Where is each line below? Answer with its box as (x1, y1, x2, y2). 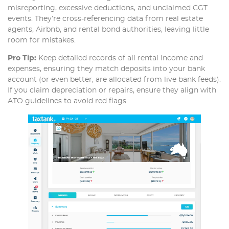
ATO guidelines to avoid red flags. (8, 98, 128, 105)
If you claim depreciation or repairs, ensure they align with (8, 87, 216, 95)
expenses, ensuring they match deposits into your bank (8, 65, 205, 73)
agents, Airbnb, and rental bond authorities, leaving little (8, 26, 209, 34)
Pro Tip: (8, 55, 36, 62)
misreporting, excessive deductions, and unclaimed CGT (8, 5, 208, 12)
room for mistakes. (8, 37, 76, 44)
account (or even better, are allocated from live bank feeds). (8, 76, 221, 84)
